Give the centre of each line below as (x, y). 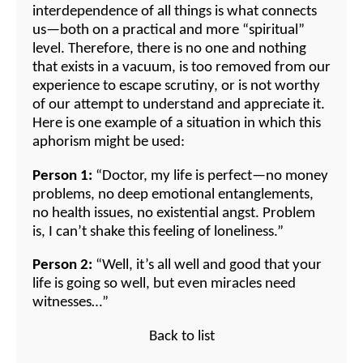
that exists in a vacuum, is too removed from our (181, 68)
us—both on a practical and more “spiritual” (169, 31)
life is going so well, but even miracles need (164, 284)
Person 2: (62, 266)
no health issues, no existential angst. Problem (174, 213)
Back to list (181, 337)
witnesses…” (70, 303)
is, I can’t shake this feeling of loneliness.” (158, 232)
